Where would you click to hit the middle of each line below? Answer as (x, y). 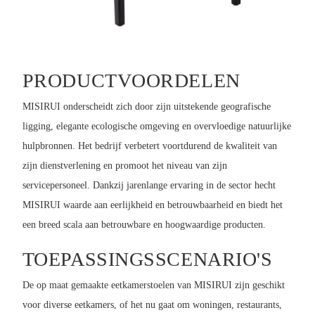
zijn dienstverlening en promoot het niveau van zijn (124, 165)
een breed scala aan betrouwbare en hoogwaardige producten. (144, 224)
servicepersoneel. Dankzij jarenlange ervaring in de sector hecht (149, 185)
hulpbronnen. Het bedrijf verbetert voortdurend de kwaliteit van (149, 146)
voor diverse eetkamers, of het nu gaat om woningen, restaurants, (152, 304)
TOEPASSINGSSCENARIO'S (147, 259)
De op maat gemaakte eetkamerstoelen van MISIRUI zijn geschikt (153, 285)
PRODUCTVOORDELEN (131, 81)
